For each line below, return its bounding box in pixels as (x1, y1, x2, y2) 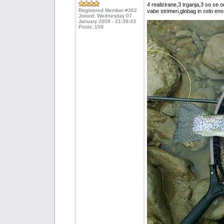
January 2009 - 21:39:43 (78, 18, 136, 24)
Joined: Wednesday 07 (78, 13, 132, 19)
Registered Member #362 (78, 7, 137, 13)
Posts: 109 (78, 24, 103, 30)
